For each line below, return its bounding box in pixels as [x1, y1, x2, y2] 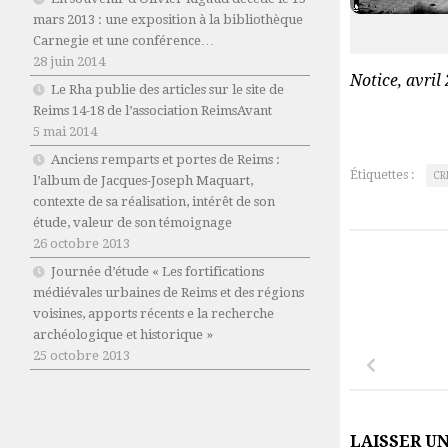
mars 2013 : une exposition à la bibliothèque [33, 12, 303, 28]
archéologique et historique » [33, 327, 213, 343]
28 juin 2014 [33, 54, 105, 70]
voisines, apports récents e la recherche [33, 306, 274, 322]
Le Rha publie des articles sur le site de [51, 82, 284, 98]
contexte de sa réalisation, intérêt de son [33, 194, 275, 210]
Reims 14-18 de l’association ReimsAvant [33, 103, 272, 119]
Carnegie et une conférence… [33, 33, 214, 49]
